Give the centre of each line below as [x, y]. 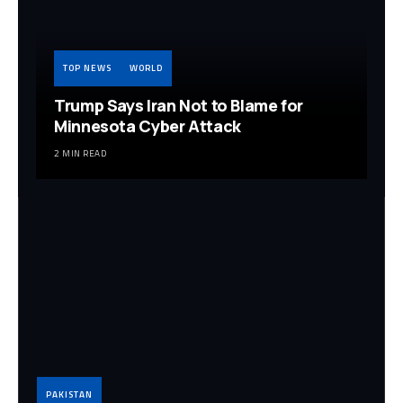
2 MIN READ [80, 154]
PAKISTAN [69, 394]
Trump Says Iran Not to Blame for [179, 106]
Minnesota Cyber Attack [148, 126]
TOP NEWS [87, 68]
